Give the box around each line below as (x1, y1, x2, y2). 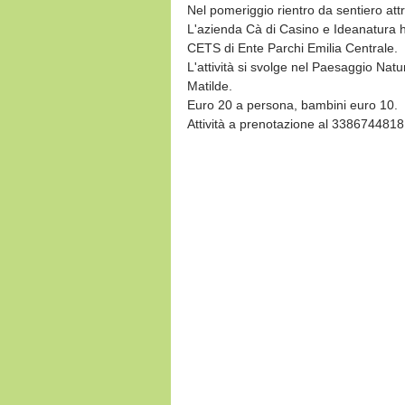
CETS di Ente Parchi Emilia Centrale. (187, 41, 398, 55)
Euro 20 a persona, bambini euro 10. (187, 98, 398, 112)
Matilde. (187, 79, 232, 93)
